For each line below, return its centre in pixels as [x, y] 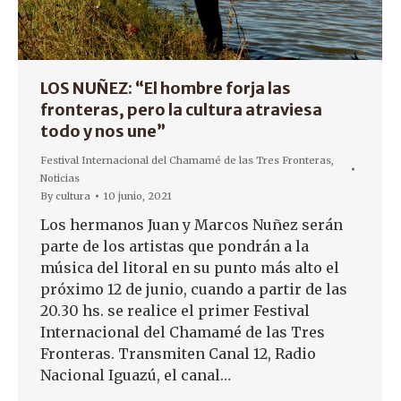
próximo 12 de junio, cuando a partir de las [194, 290]
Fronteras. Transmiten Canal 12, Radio [178, 354]
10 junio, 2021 [138, 196]
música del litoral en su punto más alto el [190, 268]
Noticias [60, 179]
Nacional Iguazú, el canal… [136, 375]
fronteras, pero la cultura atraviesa [181, 110]
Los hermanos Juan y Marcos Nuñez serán [192, 225]
